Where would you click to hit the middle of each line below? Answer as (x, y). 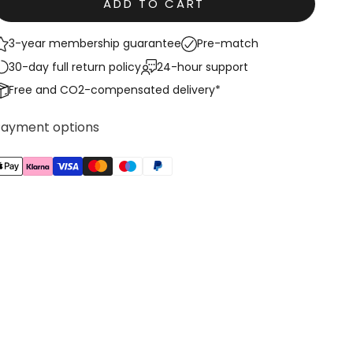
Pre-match (228, 44)
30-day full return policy (75, 67)
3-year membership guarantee (95, 44)
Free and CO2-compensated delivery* (115, 90)
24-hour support (203, 67)
